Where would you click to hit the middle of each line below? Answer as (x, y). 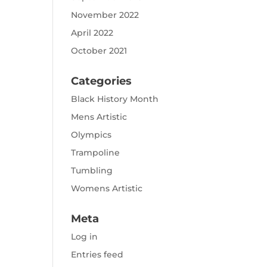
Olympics (91, 135)
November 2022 (105, 15)
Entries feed (97, 254)
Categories (102, 81)
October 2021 (99, 51)
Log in (85, 237)
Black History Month (115, 99)
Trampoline (96, 153)
